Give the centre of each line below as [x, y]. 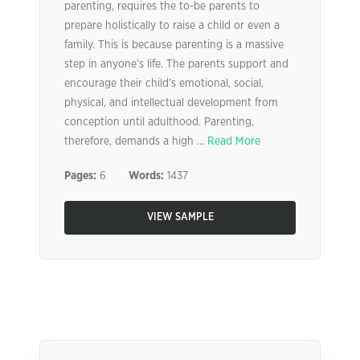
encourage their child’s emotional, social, [164, 84]
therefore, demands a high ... [136, 141]
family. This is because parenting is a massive [174, 45]
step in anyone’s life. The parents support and [176, 64]
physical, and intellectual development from [171, 103]
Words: [146, 176]
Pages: [80, 176]
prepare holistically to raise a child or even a [172, 26]
